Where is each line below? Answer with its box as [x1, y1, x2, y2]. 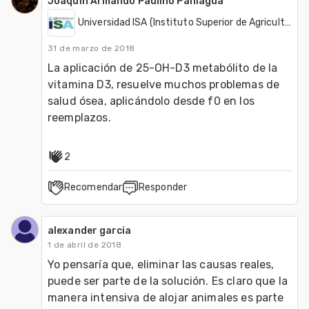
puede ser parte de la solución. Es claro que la [48, 274, 288, 288]
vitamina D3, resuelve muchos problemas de [48, 77, 280, 91]
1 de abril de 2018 [48, 239, 122, 250]
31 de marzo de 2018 [48, 43, 135, 53]
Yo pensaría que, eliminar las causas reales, [48, 257, 275, 271]
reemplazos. [48, 110, 111, 124]
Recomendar [64, 181, 122, 193]
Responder [139, 181, 187, 193]
